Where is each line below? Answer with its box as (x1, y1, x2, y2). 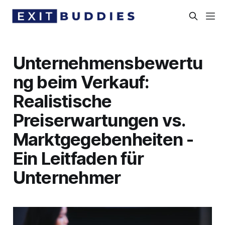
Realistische (13, 90, 112, 111)
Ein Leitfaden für (13, 147, 144, 169)
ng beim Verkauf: (13, 71, 150, 92)
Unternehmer (13, 166, 121, 188)
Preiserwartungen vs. (13, 109, 186, 131)
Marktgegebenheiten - (13, 128, 194, 150)
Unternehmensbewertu (13, 52, 203, 73)
